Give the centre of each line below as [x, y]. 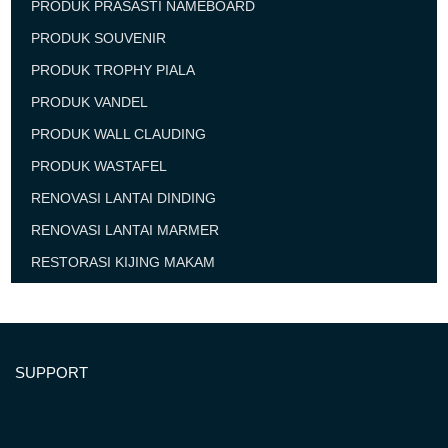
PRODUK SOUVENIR [99, 38]
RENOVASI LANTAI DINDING [124, 198]
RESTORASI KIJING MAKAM [123, 262]
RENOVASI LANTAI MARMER [125, 230]
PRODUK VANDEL [90, 102]
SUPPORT [52, 372]
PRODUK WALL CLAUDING [119, 134]
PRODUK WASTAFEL [99, 166]
